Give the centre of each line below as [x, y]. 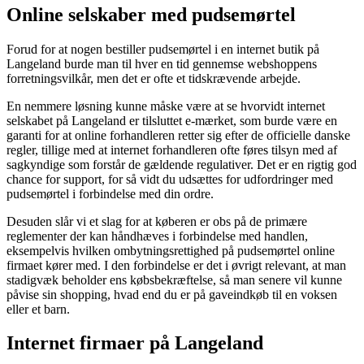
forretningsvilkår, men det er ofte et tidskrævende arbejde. [154, 78]
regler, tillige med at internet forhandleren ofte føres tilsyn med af [172, 149]
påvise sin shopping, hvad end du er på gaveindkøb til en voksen [172, 294]
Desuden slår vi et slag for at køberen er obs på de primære [157, 221]
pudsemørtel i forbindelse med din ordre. [110, 193]
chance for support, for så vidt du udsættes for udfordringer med [170, 179]
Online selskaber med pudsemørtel [151, 14]
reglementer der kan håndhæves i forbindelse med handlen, [157, 236]
